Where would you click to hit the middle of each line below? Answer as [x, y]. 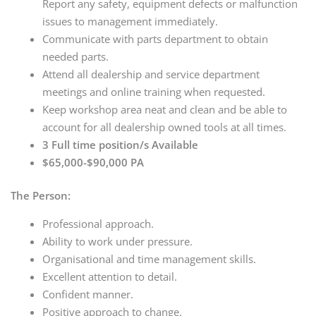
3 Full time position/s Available [120, 144]
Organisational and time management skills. [149, 259]
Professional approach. [98, 224]
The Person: [42, 196]
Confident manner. [88, 294]
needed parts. [75, 56]
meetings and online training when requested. [154, 91]
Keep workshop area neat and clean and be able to [165, 109]
